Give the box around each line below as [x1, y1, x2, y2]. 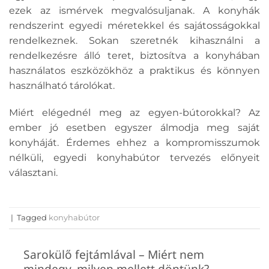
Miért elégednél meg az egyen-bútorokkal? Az [9, 107, 260, 119]
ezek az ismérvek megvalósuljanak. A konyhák [9, 4, 260, 16]
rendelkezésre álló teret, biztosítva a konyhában [9, 49, 260, 61]
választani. [9, 167, 60, 179]
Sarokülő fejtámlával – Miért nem [23, 246, 204, 263]
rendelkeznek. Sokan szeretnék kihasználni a [9, 34, 260, 46]
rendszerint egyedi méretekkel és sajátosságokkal [9, 19, 260, 31]
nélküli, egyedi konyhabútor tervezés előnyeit [9, 152, 260, 164]
